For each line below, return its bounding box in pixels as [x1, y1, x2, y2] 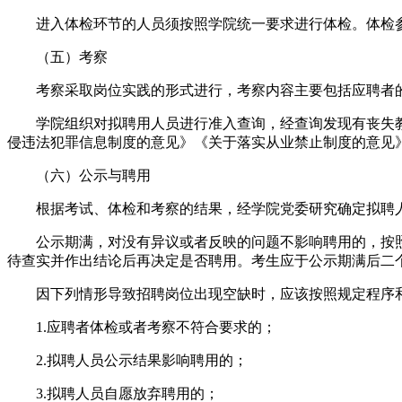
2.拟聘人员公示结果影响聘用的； [7, 352, 248, 368]
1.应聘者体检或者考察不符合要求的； [7, 319, 276, 335]
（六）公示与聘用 [7, 167, 151, 183]
